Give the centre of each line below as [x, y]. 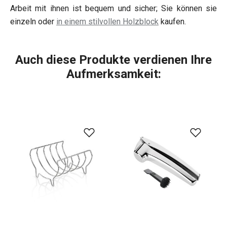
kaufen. [172, 22]
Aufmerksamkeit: [113, 74]
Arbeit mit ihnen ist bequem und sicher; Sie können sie [113, 9]
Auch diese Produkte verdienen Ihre [113, 60]
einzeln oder [33, 22]
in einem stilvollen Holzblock [107, 22]
